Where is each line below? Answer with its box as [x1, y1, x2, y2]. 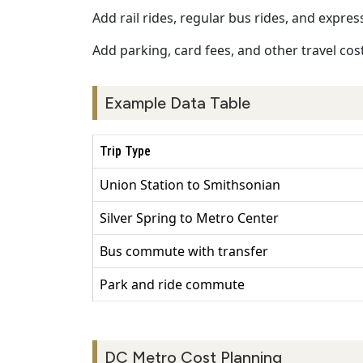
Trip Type [100, 143, 151, 160]
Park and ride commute [100, 275, 245, 294]
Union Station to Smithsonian [100, 176, 280, 194]
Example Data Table [105, 93, 250, 113]
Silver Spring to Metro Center [100, 209, 279, 228]
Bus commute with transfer [100, 242, 268, 261]
